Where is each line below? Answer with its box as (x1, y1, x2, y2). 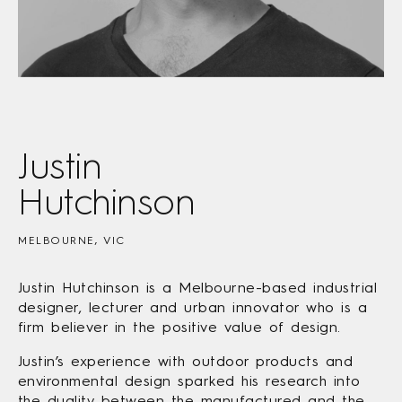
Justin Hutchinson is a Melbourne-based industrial (18, 279, 378, 297)
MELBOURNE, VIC (18, 234, 125, 248)
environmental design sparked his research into (18, 372, 361, 390)
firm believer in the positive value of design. (18, 319, 341, 336)
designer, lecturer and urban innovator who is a (18, 299, 368, 317)
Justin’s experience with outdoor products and (18, 353, 354, 371)
